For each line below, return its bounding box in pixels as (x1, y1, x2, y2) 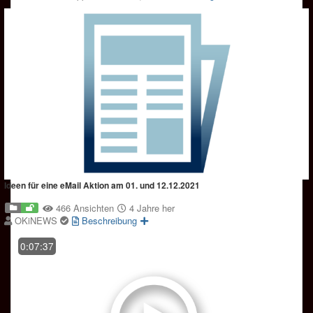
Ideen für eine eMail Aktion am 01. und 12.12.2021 (4, 178, 200, 191)
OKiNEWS (15, 213, 60, 227)
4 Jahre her (126, 201, 175, 214)
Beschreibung (79, 213, 137, 227)
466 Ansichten (56, 201, 114, 214)
